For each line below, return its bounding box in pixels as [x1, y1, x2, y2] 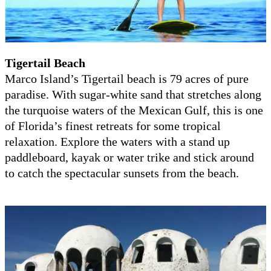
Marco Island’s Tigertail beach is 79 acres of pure [5, 71, 249, 85]
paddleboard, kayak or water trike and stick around [5, 150, 254, 164]
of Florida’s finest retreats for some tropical [5, 119, 221, 132]
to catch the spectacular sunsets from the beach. [5, 166, 239, 180]
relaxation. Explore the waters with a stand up [5, 134, 230, 148]
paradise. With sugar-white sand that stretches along [5, 87, 261, 101]
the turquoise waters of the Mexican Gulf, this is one [5, 103, 263, 117]
